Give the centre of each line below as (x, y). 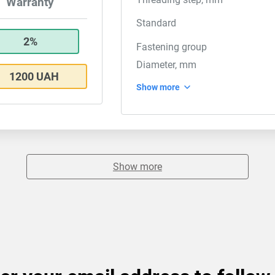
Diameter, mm (167, 65)
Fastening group (172, 47)
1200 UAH (34, 76)
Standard (157, 23)
